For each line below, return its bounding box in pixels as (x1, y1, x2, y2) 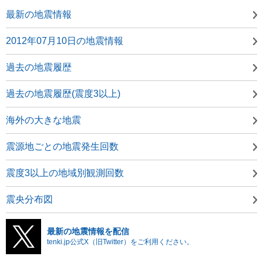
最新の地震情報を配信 (47, 226, 129, 236)
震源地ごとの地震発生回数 (6, 141, 119, 151)
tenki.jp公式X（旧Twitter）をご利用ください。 (47, 237, 194, 246)
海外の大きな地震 (6, 114, 81, 125)
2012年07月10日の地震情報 (6, 35, 123, 46)
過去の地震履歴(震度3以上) (6, 88, 120, 99)
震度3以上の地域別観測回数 (6, 167, 124, 178)
